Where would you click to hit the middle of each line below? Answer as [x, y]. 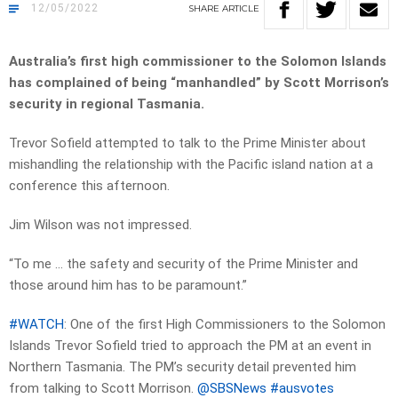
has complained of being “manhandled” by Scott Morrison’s [199, 83]
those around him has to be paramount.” [128, 286]
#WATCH [36, 325]
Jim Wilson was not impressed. [100, 225]
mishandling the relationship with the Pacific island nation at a [191, 165]
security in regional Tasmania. [107, 104]
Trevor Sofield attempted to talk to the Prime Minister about [187, 143]
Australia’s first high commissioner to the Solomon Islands [198, 62]
